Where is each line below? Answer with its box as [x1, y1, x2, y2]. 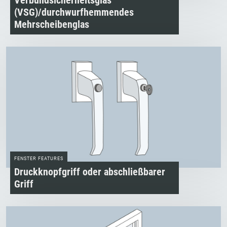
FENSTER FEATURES [14, 156, 63, 161]
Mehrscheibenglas [14, 18, 89, 31]
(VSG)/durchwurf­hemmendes [14, 6, 134, 19]
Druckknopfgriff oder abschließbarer [14, 165, 165, 178]
